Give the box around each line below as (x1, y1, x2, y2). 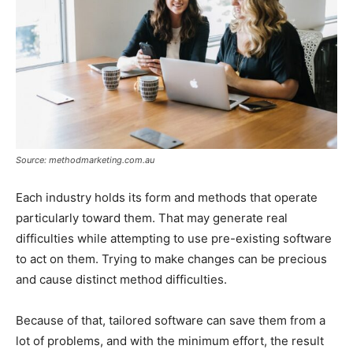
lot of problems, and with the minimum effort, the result (16, 333, 324, 348)
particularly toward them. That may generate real (16, 210, 288, 225)
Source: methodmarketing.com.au (16, 154, 154, 165)
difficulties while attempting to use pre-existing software (16, 230, 332, 246)
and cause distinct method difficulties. (16, 271, 227, 287)
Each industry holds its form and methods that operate (16, 189, 318, 205)
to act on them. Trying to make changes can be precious (16, 251, 327, 266)
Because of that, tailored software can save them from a (16, 312, 325, 328)
